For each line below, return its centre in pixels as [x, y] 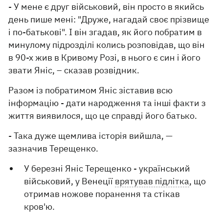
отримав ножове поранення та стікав [102, 194]
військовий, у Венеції [70, 181]
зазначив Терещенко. [54, 148]
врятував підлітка [152, 181]
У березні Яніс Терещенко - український [107, 168]
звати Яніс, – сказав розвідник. [74, 70]
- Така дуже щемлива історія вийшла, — [91, 136]
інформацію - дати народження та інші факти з [107, 103]
